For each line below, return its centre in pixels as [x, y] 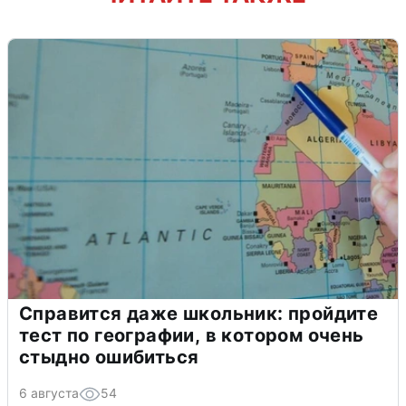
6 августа [49, 393]
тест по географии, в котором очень [192, 335]
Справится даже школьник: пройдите [199, 314]
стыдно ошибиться [109, 357]
